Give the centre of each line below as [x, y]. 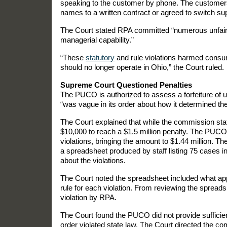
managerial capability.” [97, 40]
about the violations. [93, 160]
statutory [100, 57]
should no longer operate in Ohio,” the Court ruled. [142, 67]
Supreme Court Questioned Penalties [126, 85]
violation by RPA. [88, 197]
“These [73, 57]
